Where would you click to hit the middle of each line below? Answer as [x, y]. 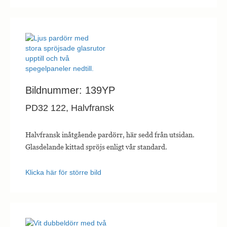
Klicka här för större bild [63, 173]
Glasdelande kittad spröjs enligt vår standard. [96, 147]
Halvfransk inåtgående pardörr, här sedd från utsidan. [110, 135]
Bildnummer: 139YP [70, 90]
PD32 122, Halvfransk [70, 108]
